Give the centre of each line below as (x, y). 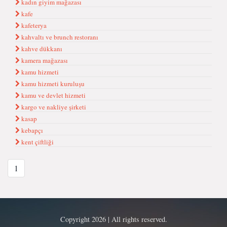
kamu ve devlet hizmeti (53, 95)
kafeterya (33, 25)
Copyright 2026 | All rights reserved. (113, 219)
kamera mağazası (44, 60)
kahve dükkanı (41, 49)
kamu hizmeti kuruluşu (52, 84)
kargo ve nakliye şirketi (53, 107)
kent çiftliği (37, 142)
